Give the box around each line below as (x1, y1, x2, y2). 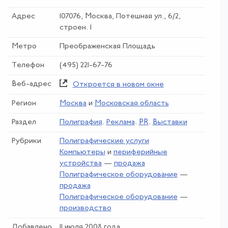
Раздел (11, 118, 36, 126)
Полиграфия (59, 118, 102, 126)
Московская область (94, 99, 169, 107)
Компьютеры (59, 148, 105, 156)
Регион (11, 99, 36, 107)
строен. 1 (59, 23, 92, 32)
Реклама (106, 118, 135, 126)
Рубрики (11, 137, 41, 145)
